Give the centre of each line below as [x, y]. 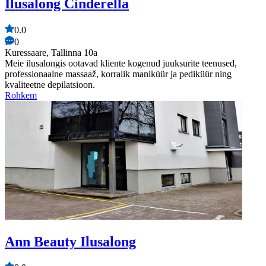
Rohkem [21, 95]
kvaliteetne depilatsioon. [50, 84]
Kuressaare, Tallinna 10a [51, 52]
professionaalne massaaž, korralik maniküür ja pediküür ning [118, 74]
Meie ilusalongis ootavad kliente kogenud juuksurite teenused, [121, 63]
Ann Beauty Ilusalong [70, 241]
